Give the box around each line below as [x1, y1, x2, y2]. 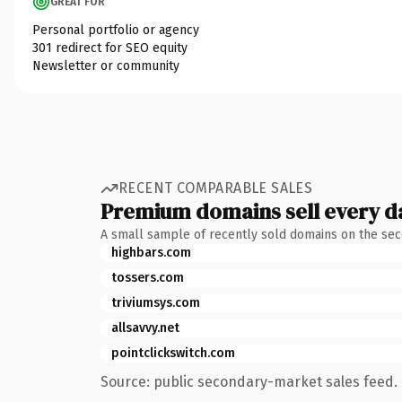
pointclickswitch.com [111, 345, 235, 361]
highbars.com [111, 244, 191, 260]
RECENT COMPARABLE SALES [118, 179, 313, 197]
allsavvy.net [111, 319, 179, 336]
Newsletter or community [32, 57, 179, 74]
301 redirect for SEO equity [32, 39, 188, 56]
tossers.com [111, 269, 184, 285]
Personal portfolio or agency [32, 22, 199, 38]
